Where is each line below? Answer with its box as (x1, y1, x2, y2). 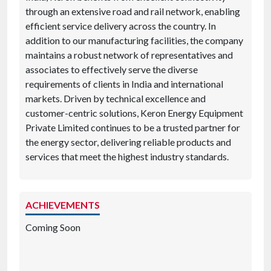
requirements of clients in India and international (25, 78, 223, 90)
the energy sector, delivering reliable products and (25, 136, 231, 148)
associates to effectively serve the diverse (25, 64, 198, 76)
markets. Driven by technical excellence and (25, 93, 206, 105)
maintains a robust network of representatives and (25, 49, 233, 61)
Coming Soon (25, 221, 80, 233)
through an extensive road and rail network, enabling (25, 5, 240, 18)
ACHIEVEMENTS (25, 199, 100, 211)
